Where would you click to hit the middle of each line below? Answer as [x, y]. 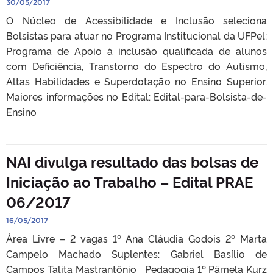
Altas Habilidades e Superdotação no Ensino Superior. [136, 81]
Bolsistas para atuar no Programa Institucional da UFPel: [136, 35]
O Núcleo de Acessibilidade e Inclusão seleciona [136, 20]
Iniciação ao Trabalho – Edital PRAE [129, 181]
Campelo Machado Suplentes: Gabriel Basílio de [136, 253]
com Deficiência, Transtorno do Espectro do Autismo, [136, 66]
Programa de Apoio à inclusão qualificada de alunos [136, 50]
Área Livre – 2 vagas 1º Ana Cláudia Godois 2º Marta [136, 238]
